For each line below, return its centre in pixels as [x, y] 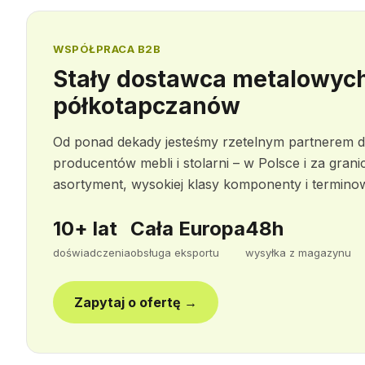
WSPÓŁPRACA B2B [107, 49]
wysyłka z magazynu [298, 253]
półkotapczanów [147, 106]
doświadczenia [92, 253]
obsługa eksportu [175, 253]
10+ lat [85, 229]
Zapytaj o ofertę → [136, 302]
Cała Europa [188, 229]
